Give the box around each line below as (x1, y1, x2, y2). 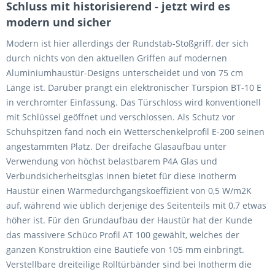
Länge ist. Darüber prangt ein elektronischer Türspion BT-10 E (6, 82, 261, 94)
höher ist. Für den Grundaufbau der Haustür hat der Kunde (6, 214, 252, 227)
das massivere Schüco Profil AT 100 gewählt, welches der (6, 229, 239, 241)
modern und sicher (6, 15, 111, 30)
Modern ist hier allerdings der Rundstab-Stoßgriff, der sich (6, 37, 249, 50)
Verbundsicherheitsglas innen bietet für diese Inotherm (6, 170, 236, 182)
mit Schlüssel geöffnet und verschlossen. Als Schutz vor (6, 111, 235, 123)
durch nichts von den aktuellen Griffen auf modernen (6, 52, 227, 64)
